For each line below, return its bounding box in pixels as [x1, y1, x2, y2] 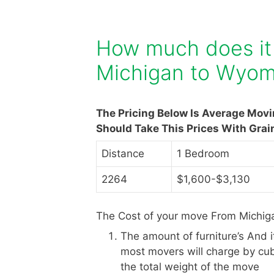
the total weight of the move [120, 261, 259, 273]
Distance [102, 147, 144, 160]
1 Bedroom [177, 147, 229, 160]
